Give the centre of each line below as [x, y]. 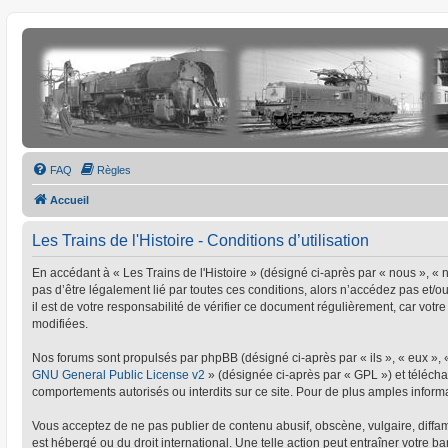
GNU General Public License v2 [118, 375]
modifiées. [60, 324]
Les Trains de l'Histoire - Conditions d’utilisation [200, 240]
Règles [114, 170]
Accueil [69, 200]
